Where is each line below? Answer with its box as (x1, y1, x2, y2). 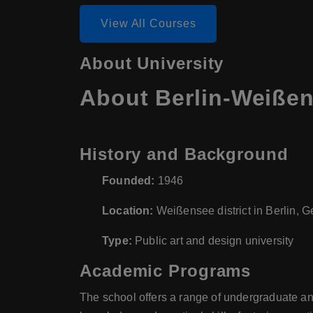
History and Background (80, 145, 289, 164)
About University (80, 54, 224, 73)
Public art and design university (131, 235, 294, 247)
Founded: (102, 175, 155, 187)
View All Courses (101, 17, 196, 30)
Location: (102, 205, 154, 217)
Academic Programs (80, 261, 252, 281)
